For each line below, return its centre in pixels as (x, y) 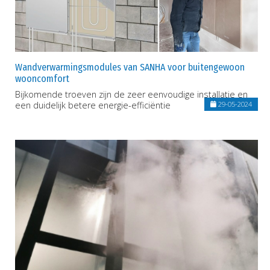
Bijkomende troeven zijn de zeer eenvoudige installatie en (131, 94)
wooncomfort (42, 78)
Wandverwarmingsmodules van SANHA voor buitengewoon (130, 67)
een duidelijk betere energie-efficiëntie (93, 105)
